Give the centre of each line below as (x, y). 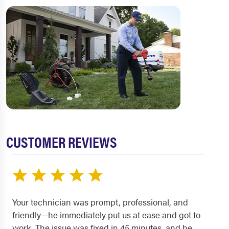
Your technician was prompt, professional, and (100, 202)
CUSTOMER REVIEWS (62, 142)
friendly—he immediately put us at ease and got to (106, 215)
